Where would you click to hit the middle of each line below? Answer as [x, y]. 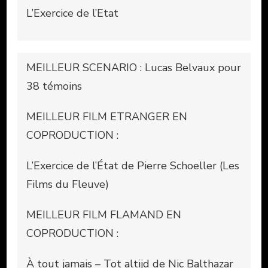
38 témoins [56, 86]
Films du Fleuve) [68, 184]
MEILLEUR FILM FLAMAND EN [104, 214]
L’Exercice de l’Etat [72, 13]
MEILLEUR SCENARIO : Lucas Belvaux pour [134, 67]
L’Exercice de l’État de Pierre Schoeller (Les [133, 165]
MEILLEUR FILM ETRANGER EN [107, 116]
